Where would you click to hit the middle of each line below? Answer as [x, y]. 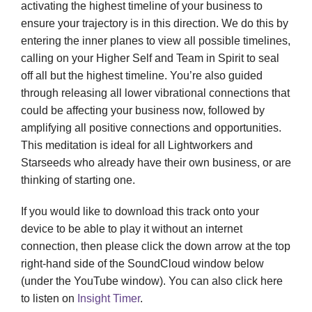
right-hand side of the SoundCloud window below [142, 263]
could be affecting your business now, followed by [143, 110]
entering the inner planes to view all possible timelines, [156, 40]
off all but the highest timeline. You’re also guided [142, 75]
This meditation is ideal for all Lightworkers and [137, 145]
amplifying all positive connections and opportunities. [151, 127]
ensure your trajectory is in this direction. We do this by [155, 23]
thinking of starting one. [78, 180]
